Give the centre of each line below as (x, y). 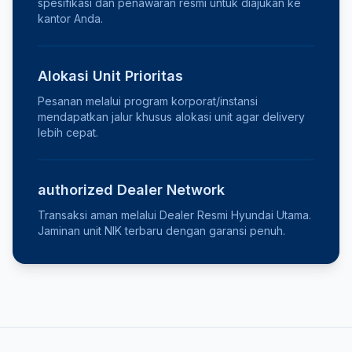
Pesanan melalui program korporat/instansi (148, 101)
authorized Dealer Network (131, 190)
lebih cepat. (68, 132)
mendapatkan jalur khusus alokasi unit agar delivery (171, 117)
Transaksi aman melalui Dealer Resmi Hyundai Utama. (174, 215)
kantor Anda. (70, 18)
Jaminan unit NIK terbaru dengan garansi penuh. (161, 231)
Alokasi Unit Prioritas (110, 76)
